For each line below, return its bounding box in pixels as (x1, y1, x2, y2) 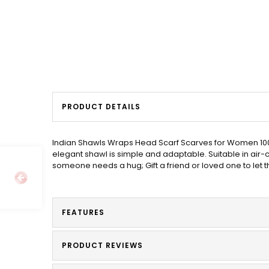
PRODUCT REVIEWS (62, 240, 143, 251)
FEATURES (62, 207, 104, 218)
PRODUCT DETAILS (62, 101, 141, 112)
